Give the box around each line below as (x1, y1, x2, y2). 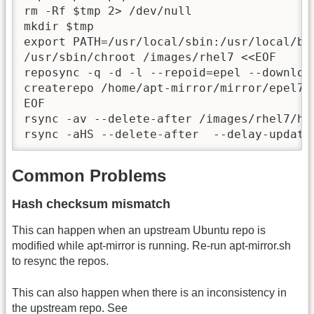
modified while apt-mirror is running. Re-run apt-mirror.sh (12, 240, 291, 252)
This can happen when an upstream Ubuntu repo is (12, 224, 266, 237)
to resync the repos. (12, 255, 109, 268)
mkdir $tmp (24, 19, 94, 33)
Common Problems (12, 166, 166, 186)
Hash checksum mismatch (12, 197, 170, 212)
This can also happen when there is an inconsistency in (12, 286, 287, 299)
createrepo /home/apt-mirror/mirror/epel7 (24, 81, 304, 95)
